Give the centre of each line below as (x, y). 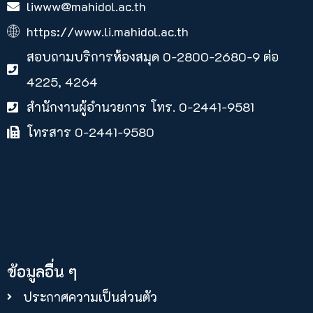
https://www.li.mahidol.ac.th (107, 32)
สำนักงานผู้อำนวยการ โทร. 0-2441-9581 (140, 107)
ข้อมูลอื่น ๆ (42, 272)
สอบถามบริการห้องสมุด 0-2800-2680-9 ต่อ (152, 57)
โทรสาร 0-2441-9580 (90, 132)
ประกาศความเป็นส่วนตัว (90, 297)
